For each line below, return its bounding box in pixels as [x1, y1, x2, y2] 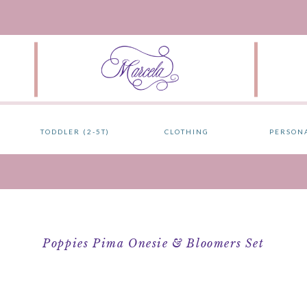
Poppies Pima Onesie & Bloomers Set [42, 236, 265, 250]
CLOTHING [164, 127, 209, 136]
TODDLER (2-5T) [40, 127, 110, 136]
